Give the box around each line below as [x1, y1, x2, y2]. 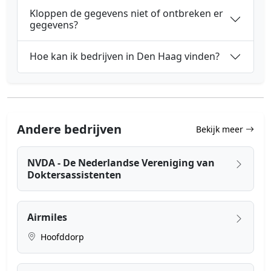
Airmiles [27, 210, 67, 224]
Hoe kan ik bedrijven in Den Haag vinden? [30, 50, 220, 64]
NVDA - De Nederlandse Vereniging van [27, 155, 215, 169]
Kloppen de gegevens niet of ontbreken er [30, 6, 223, 20]
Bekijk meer [196, 123, 246, 135]
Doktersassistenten [27, 168, 122, 181]
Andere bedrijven [17, 120, 122, 137]
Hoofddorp [38, 230, 84, 243]
